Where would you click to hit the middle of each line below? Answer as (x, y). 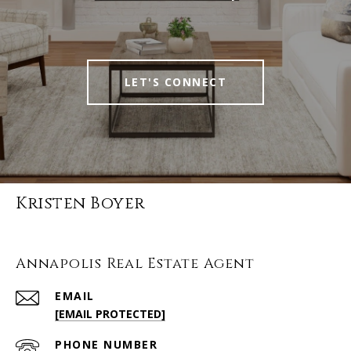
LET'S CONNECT (175, 82)
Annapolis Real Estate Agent (135, 264)
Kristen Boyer (80, 204)
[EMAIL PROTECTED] (110, 314)
